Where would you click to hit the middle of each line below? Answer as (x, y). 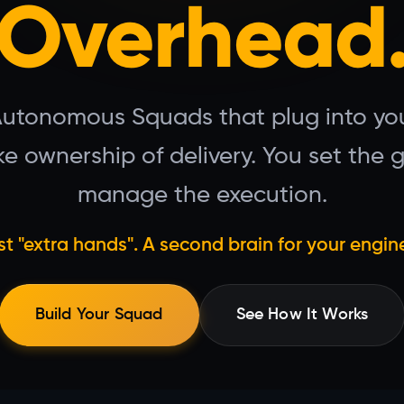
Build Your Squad (99, 315)
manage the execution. (202, 196)
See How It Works (302, 315)
